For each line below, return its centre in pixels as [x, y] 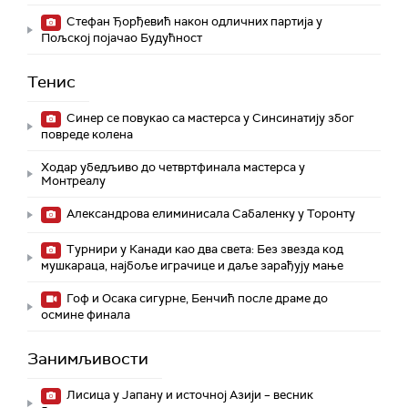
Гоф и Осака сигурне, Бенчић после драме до [196, 299]
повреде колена [87, 135]
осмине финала [86, 315]
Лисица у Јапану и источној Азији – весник [189, 395]
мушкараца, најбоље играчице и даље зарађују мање [192, 266]
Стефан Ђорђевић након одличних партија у [193, 22]
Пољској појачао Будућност [122, 38]
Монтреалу [73, 181]
